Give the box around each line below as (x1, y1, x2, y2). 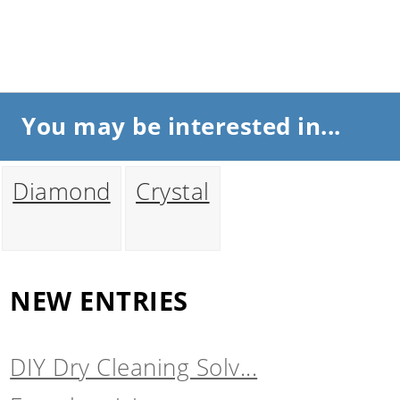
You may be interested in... (21, 111, 341, 143)
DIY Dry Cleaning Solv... (10, 352, 258, 384)
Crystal (136, 175, 210, 207)
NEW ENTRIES (10, 282, 188, 318)
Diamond (12, 175, 111, 207)
